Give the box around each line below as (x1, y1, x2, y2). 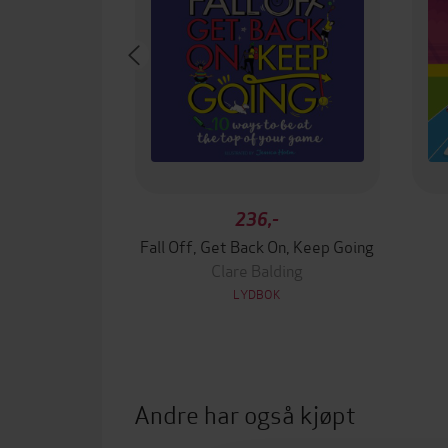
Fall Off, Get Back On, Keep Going (140, 234, 375, 257)
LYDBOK (233, 285, 282, 302)
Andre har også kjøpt (134, 396, 356, 431)
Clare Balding (211, 258, 304, 281)
